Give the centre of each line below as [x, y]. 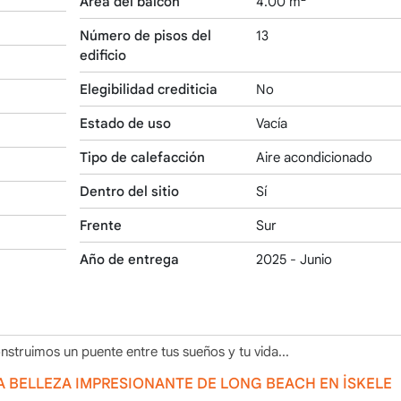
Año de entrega [129, 259]
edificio [103, 55]
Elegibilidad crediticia [149, 89]
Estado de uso [125, 123]
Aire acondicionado [314, 157]
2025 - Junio [294, 259]
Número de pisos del [145, 35]
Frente [101, 225]
